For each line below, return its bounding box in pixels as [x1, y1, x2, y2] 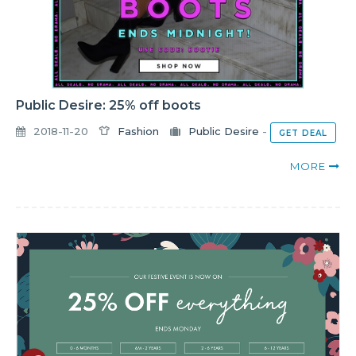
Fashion [118, 125, 159, 138]
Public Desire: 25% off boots [16, 97, 201, 113]
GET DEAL [279, 127, 327, 138]
